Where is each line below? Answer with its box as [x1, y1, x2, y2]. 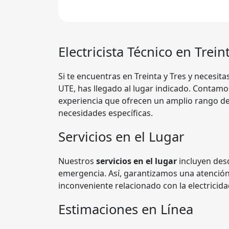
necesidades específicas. [58, 107, 153, 119]
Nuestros [58, 155, 96, 167]
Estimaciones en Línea [58, 200, 193, 219]
